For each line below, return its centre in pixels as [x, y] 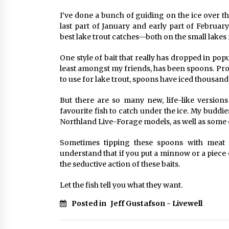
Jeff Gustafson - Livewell [156, 203]
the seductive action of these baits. [120, 164]
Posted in [90, 203]
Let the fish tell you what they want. [121, 185]
